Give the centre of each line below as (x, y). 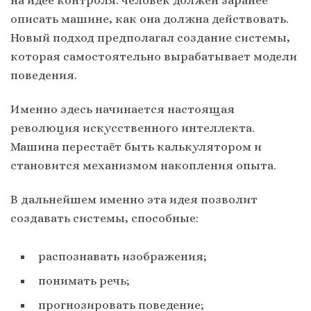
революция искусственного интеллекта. (133, 127)
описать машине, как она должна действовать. (150, 18)
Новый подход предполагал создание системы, (150, 37)
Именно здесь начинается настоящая (123, 109)
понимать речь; (84, 281)
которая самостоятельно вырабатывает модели (154, 56)
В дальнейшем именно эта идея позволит (134, 200)
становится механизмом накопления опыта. (143, 165)
